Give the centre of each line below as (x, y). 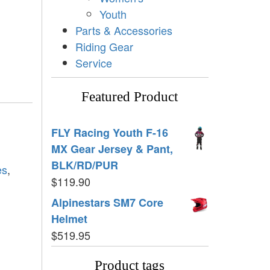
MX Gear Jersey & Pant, (112, 149)
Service (93, 62)
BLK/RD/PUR (84, 165)
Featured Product (130, 96)
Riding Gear (104, 46)
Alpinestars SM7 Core (107, 202)
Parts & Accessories (124, 30)
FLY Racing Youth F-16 (109, 132)
